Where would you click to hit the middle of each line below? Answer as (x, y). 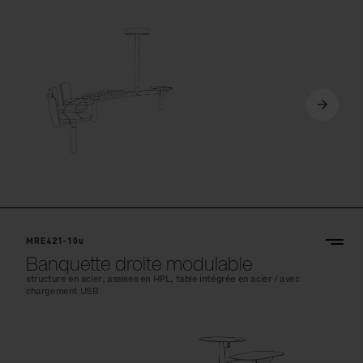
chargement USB (62, 292)
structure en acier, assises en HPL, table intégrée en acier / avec (163, 280)
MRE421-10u (56, 241)
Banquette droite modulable (139, 264)
